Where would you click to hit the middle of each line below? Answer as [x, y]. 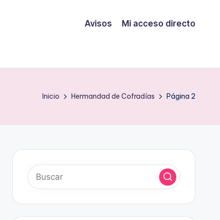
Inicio [51, 96]
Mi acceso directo [159, 23]
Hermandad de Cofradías [113, 96]
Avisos [98, 23]
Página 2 [181, 96]
